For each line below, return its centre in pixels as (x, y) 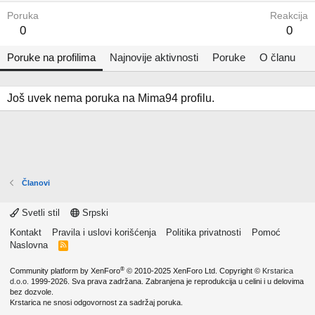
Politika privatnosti (204, 232)
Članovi (36, 183)
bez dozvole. (32, 292)
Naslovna (29, 245)
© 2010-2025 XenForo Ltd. (172, 271)
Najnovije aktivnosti (154, 57)
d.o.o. (19, 281)
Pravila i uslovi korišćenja (104, 232)
